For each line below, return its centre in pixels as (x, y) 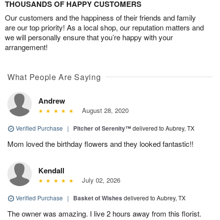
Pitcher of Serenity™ (102, 128)
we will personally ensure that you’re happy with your (89, 37)
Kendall (51, 170)
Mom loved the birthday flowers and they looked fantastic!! (100, 143)
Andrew (52, 100)
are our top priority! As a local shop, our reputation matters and (104, 27)
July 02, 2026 (99, 180)
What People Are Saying (54, 77)
